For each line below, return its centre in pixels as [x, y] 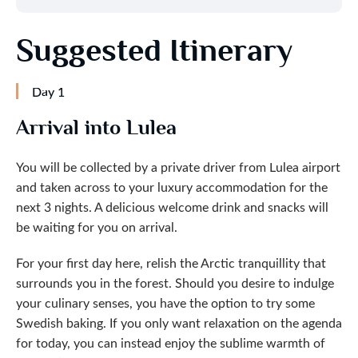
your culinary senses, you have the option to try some [165, 302]
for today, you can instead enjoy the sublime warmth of [171, 342]
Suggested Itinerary [154, 50]
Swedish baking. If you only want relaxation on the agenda [179, 322]
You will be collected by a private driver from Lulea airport [178, 167]
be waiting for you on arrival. [97, 227]
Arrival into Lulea [96, 128]
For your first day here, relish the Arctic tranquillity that [171, 263]
